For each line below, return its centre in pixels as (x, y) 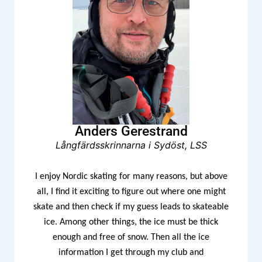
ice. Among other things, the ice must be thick (131, 223)
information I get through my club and (131, 253)
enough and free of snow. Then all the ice (131, 238)
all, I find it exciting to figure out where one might (131, 192)
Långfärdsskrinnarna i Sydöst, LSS (131, 145)
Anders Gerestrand (131, 132)
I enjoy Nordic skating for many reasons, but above (131, 177)
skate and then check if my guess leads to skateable (131, 207)
